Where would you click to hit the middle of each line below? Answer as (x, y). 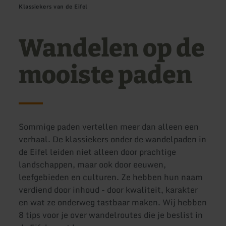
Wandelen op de (112, 49)
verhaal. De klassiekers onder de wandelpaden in (113, 139)
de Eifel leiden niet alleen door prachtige (98, 152)
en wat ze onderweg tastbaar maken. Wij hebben (113, 202)
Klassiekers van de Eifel (53, 7)
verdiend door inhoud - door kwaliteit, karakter (108, 189)
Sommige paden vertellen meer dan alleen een (109, 126)
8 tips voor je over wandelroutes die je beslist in (111, 215)
